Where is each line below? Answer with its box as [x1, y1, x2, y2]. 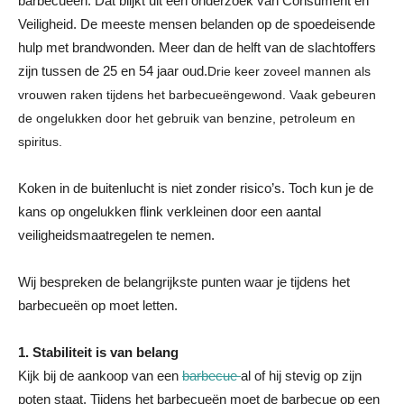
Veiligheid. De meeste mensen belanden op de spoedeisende [18, 16, 375, 32]
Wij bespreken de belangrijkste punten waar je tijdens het [18, 274, 350, 289]
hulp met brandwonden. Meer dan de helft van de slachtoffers [18, 40, 376, 55]
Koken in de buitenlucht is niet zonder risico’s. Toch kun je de [18, 180, 373, 196]
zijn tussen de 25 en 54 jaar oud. [18, 63, 207, 78]
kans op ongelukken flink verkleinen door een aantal [18, 204, 321, 219]
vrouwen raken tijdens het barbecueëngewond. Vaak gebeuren [18, 87, 376, 102]
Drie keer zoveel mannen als [207, 64, 371, 78]
